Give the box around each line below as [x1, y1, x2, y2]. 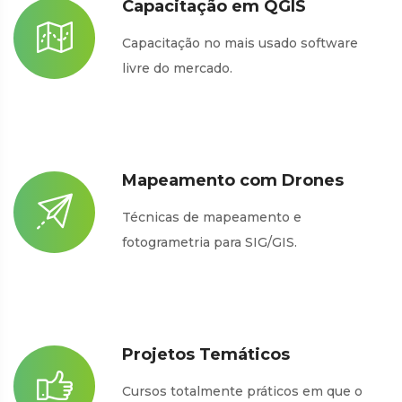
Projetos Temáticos [122, 344, 290, 364]
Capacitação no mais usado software [122, 34, 358, 51]
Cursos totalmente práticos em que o [122, 382, 363, 399]
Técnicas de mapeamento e [122, 208, 301, 225]
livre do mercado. [122, 59, 232, 76]
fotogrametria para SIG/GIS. [122, 233, 297, 250]
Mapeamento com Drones [122, 170, 344, 190]
